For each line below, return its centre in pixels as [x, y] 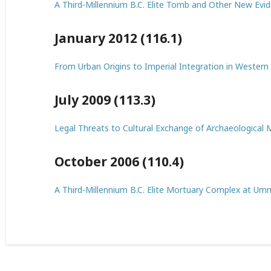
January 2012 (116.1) [118, 38]
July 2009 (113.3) [105, 100]
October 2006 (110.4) [119, 162]
